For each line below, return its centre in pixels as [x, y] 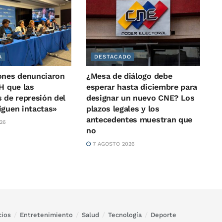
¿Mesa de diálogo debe [129, 76]
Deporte [164, 215]
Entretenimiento [46, 215]
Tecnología [125, 215]
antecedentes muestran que [139, 120]
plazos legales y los [123, 109]
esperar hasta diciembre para [142, 87]
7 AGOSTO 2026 [112, 144]
